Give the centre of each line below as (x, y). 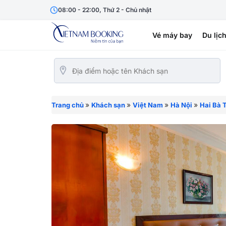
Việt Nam (148, 105)
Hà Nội (181, 105)
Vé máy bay (172, 35)
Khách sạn (108, 105)
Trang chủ (68, 105)
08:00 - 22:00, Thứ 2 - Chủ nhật (105, 10)
